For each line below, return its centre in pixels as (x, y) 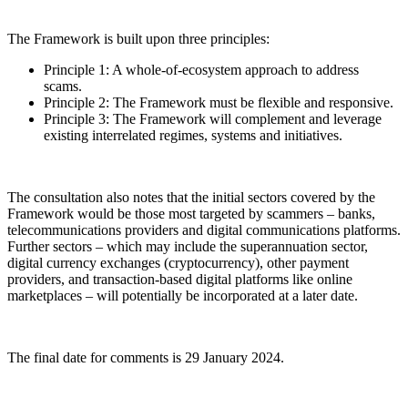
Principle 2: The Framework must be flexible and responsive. (220, 102)
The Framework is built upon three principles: (140, 38)
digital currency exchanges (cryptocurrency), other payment (178, 262)
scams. (65, 86)
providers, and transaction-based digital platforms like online (180, 279)
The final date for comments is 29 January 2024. (148, 357)
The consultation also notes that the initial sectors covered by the (191, 197)
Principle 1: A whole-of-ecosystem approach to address (201, 69)
